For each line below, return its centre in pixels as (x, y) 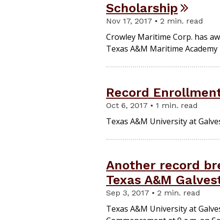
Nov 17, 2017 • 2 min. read (155, 21)
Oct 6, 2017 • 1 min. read (152, 106)
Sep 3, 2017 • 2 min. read (153, 193)
